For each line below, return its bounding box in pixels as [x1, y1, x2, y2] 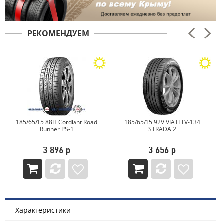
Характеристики [15, 205, 71, 215]
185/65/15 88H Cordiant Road [16, 117, 98, 126]
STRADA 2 [148, 124, 176, 133]
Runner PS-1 [39, 124, 74, 133]
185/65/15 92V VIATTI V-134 [124, 117, 200, 126]
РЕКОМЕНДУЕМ [27, 27, 89, 38]
